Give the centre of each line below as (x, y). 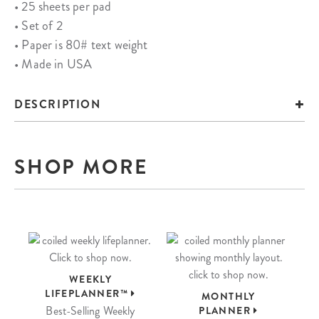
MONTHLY (229, 296)
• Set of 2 (38, 26)
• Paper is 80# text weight (81, 45)
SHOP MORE (82, 167)
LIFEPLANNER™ (88, 293)
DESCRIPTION (58, 104)
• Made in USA (53, 64)
